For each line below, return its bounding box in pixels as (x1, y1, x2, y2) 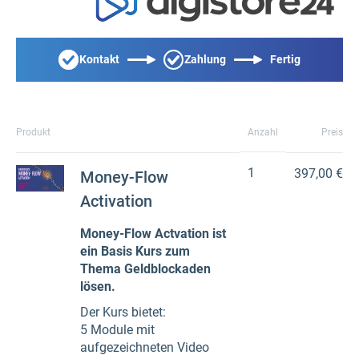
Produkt (16, 126, 50, 138)
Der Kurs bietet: (80, 304, 166, 320)
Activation (80, 191, 152, 211)
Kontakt (79, 53, 119, 67)
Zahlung (184, 53, 226, 67)
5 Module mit (80, 321, 155, 337)
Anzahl (248, 126, 278, 138)
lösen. (80, 278, 115, 294)
